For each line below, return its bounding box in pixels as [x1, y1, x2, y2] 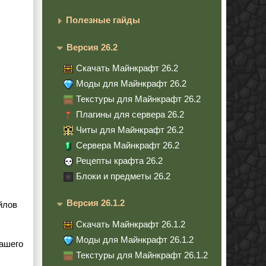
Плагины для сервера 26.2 [76, 109, 184, 120]
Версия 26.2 [66, 42, 118, 52]
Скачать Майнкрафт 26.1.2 [76, 218, 185, 229]
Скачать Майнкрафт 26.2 [76, 63, 178, 74]
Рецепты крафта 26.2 [76, 156, 163, 166]
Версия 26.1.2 [66, 198, 125, 208]
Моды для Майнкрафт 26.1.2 [76, 234, 194, 245]
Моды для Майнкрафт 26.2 [76, 78, 186, 89]
